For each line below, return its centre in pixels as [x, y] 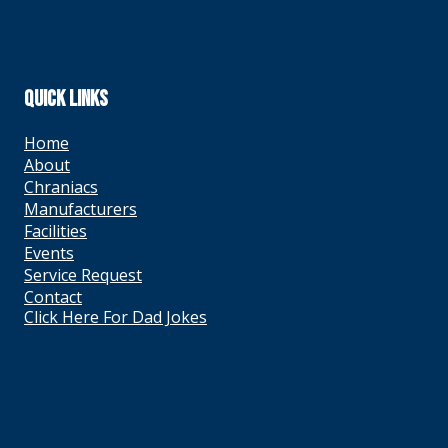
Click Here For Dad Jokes [115, 317]
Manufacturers [80, 209]
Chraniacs [61, 187]
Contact [53, 297]
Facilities [55, 231]
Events [49, 253]
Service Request [83, 275]
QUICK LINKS [66, 99]
